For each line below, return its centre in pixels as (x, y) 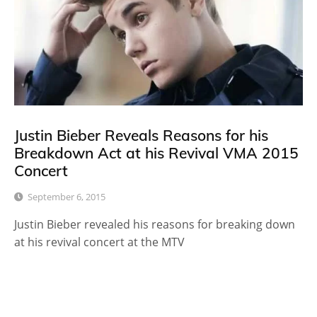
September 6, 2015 (67, 196)
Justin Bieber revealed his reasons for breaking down (155, 224)
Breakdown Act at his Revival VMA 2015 (156, 152)
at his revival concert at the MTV (99, 242)
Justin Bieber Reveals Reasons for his (141, 135)
